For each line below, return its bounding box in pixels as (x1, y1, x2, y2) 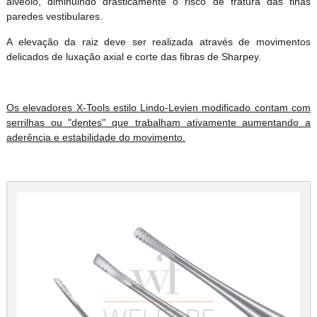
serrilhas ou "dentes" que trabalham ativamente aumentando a (6, 116, 311, 128)
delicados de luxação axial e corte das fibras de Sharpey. (6, 50, 261, 62)
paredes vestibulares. (6, 10, 103, 22)
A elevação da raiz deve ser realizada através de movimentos (6, 35, 311, 47)
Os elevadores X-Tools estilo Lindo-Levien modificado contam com (6, 101, 311, 113)
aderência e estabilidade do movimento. (6, 131, 185, 143)
